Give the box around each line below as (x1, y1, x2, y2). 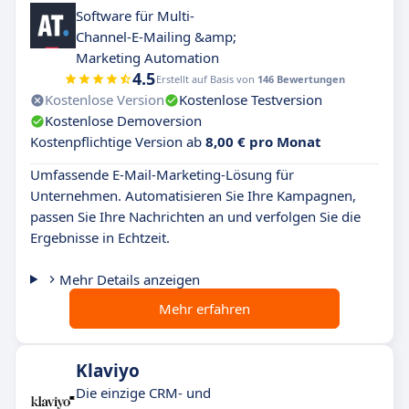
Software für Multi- (76, 6, 194, 25)
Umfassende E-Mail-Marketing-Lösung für (30, 165, 294, 184)
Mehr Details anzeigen (58, 270, 200, 288)
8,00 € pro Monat (205, 132, 321, 151)
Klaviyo (76, 359, 140, 383)
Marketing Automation (76, 48, 219, 67)
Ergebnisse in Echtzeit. (30, 228, 170, 246)
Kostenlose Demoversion (45, 111, 202, 130)
